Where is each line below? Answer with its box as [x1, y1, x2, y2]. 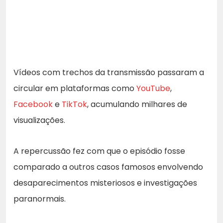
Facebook [13, 98, 53, 110]
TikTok [62, 98, 87, 110]
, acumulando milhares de [87, 98, 187, 110]
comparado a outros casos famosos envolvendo [13, 161, 203, 173]
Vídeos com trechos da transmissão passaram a [13, 66, 204, 78]
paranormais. [13, 193, 66, 205]
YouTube [136, 82, 170, 94]
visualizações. [13, 114, 65, 126]
